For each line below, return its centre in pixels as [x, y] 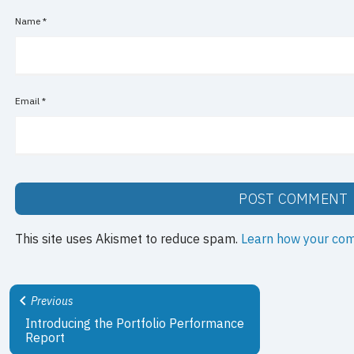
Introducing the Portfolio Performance [135, 323]
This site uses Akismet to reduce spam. [128, 239]
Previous [51, 301]
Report [45, 337]
